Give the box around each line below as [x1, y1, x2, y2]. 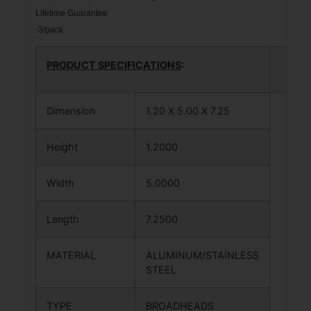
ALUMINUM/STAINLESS [146, 249, 259, 262]
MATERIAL [47, 249, 107, 262]
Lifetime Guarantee [35, 8, 108, 18]
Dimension [47, 105, 106, 117]
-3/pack [35, 24, 63, 35]
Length [47, 213, 90, 226]
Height [47, 141, 89, 153]
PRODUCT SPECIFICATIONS [47, 59, 181, 72]
